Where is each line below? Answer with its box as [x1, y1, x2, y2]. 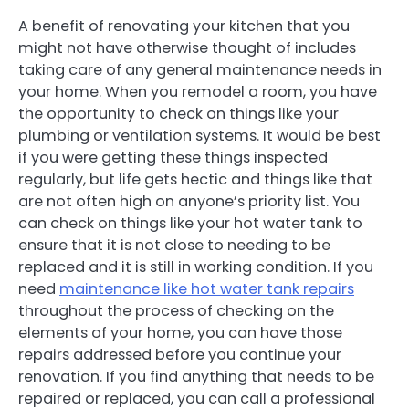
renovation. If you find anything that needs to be [18, 365, 374, 387]
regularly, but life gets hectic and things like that [18, 168, 372, 190]
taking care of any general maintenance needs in [18, 58, 382, 80]
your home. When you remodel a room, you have [18, 80, 377, 102]
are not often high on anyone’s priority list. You [18, 190, 360, 212]
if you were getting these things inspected [18, 146, 328, 168]
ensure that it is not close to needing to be [18, 234, 330, 256]
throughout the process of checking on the [18, 299, 334, 321]
